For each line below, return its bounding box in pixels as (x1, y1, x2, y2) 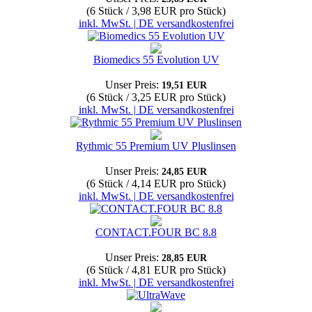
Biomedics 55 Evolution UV (93, 54, 219, 65)
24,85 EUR (162, 166, 207, 177)
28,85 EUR (162, 253, 207, 263)
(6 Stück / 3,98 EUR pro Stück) (86, 5, 226, 17)
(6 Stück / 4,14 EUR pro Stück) (86, 178, 226, 189)
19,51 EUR (162, 80, 207, 91)
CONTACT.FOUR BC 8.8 (95, 226, 217, 238)
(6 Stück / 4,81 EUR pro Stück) (86, 264, 226, 276)
